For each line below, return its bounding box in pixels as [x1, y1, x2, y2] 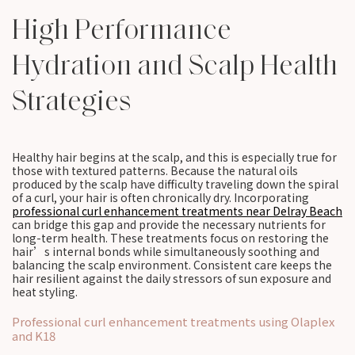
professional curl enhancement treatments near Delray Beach [12, 203, 342, 219]
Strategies [12, 84, 132, 117]
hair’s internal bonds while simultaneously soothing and [12, 243, 319, 259]
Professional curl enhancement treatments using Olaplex [12, 313, 334, 330]
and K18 [12, 327, 55, 344]
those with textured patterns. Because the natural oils [12, 162, 298, 178]
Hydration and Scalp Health [12, 48, 338, 82]
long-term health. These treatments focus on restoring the [12, 230, 329, 246]
